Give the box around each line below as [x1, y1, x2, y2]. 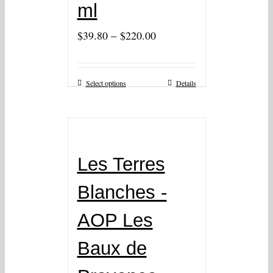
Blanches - [77, 182, 167, 204]
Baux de [77, 238, 147, 260]
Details [175, 78, 196, 88]
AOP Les [77, 210, 153, 232]
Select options [85, 78, 126, 88]
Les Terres [77, 154, 165, 175]
